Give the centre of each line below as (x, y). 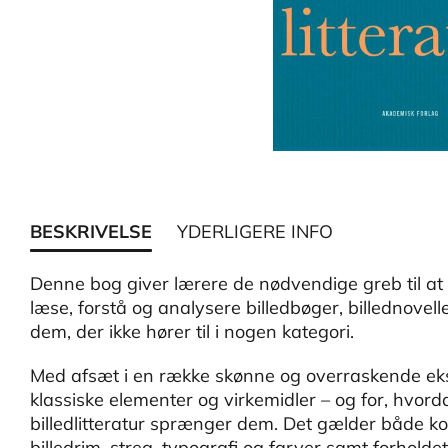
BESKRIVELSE (91, 231)
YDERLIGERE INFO (255, 231)
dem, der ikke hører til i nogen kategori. (192, 331)
